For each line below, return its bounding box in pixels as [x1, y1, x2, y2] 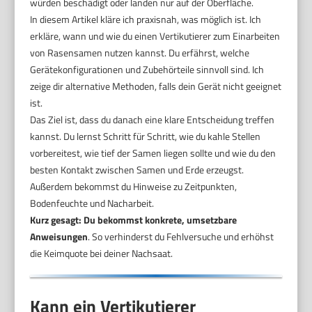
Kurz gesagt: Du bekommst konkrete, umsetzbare [30, 212, 237, 227]
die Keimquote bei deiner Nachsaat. [30, 245, 173, 260]
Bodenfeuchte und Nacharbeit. [30, 195, 155, 210]
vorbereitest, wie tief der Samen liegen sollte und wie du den [30, 145, 276, 160]
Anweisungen [30, 228, 88, 244]
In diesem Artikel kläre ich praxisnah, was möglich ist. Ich [30, 11, 262, 26]
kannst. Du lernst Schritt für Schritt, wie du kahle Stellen [30, 128, 261, 143]
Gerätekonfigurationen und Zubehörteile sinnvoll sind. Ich [30, 61, 265, 77]
